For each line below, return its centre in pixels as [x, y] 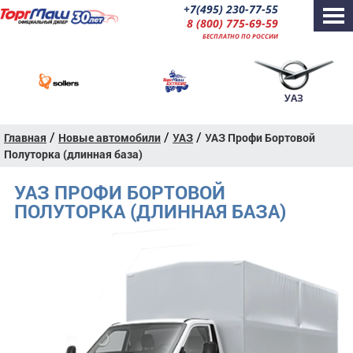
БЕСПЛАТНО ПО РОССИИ [241, 36]
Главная [25, 137]
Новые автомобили [110, 137]
